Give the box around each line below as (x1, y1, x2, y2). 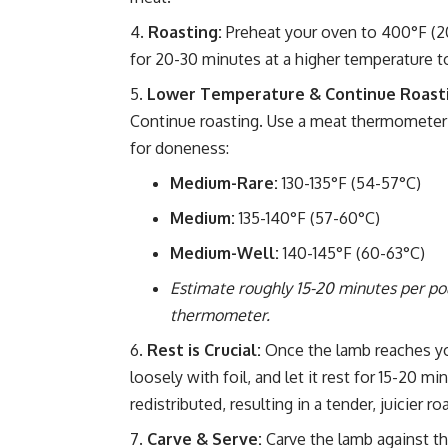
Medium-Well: (170, 243, 279, 264)
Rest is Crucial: (147, 340, 261, 361)
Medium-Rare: (170, 173, 278, 194)
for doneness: (130, 138, 229, 159)
